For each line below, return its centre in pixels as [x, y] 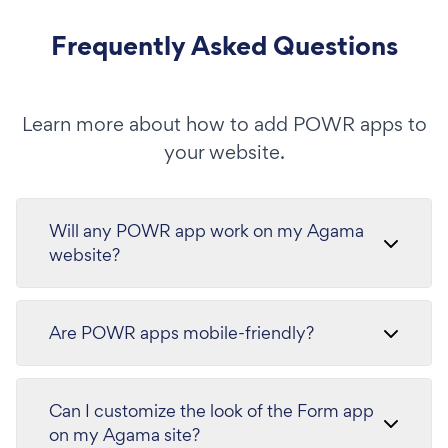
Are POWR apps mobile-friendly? [181, 332]
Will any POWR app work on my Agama [206, 230]
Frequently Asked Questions [224, 45]
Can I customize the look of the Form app [196, 410]
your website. [224, 152]
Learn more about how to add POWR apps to [224, 124]
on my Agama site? [124, 434]
